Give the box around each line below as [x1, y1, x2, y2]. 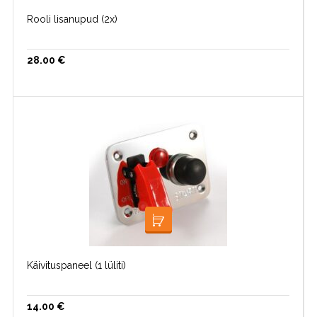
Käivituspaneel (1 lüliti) [27, 260, 126, 271]
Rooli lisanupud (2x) [27, 13, 117, 25]
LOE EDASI [171, 225, 219, 236]
